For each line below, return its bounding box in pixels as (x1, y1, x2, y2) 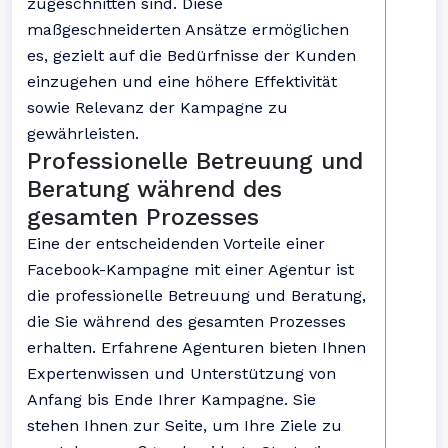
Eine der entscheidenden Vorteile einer (27, 234, 325, 253)
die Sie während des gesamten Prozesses (27, 312, 346, 331)
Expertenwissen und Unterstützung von (27, 364, 336, 383)
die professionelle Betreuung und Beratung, (27, 286, 366, 305)
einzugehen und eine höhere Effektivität (27, 72, 337, 91)
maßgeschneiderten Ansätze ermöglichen (27, 20, 349, 39)
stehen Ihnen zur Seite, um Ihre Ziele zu (27, 416, 342, 435)
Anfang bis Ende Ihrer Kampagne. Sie (27, 390, 316, 409)
